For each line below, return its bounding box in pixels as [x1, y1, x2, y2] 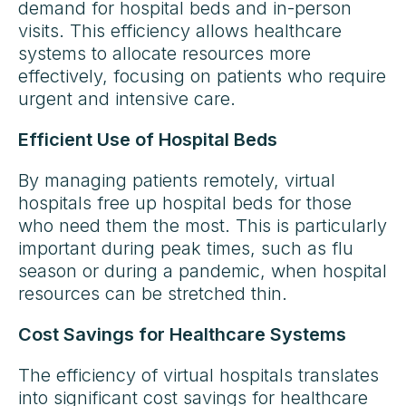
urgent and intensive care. [18, 87, 236, 110]
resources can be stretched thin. [18, 282, 287, 304]
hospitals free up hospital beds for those [18, 191, 352, 214]
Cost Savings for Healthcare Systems [18, 323, 346, 345]
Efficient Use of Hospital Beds [18, 128, 277, 150]
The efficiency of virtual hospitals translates [18, 363, 379, 386]
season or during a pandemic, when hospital [18, 259, 387, 282]
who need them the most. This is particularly [18, 214, 387, 237]
